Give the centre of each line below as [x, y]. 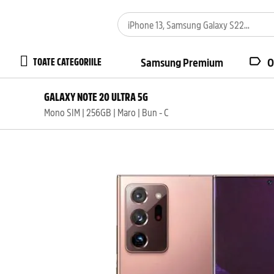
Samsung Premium [182, 62]
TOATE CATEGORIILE [67, 61]
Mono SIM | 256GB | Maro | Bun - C [106, 112]
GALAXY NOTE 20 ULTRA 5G [96, 96]
